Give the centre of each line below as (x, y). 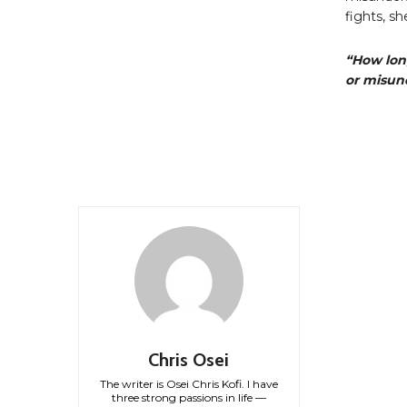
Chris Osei (189, 359)
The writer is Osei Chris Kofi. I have (189, 383)
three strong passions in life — (189, 397)
